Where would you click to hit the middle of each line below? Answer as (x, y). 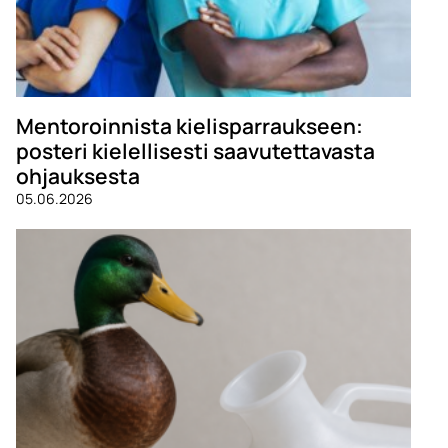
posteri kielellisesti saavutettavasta (195, 150)
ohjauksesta (80, 175)
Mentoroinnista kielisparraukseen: (189, 125)
